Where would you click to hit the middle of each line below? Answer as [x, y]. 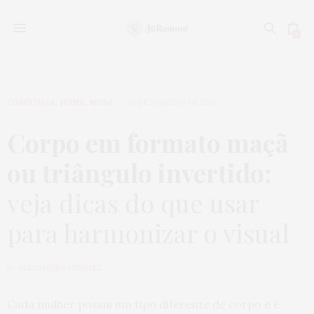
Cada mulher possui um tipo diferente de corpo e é [143, 304]
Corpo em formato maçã [148, 142]
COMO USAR [31, 102]
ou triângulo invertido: [139, 172]
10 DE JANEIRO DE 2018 [172, 102]
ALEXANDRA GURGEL [60, 268]
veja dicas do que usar [133, 203]
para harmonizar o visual [148, 233]
